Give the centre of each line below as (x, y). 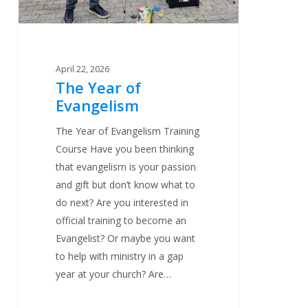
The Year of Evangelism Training (128, 131)
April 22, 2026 (83, 69)
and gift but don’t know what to (126, 185)
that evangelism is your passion (126, 167)
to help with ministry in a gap (120, 256)
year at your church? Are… (114, 274)
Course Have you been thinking (125, 149)
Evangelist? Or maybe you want (126, 239)
